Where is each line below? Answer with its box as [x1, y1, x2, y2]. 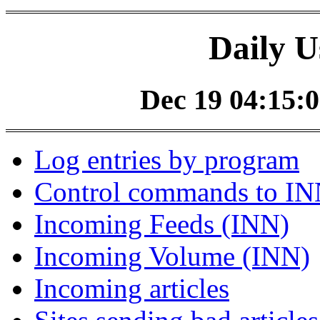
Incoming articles [34, 273, 229, 304]
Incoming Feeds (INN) [34, 209, 289, 240]
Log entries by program [34, 144, 299, 176]
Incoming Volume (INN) [34, 241, 310, 272]
